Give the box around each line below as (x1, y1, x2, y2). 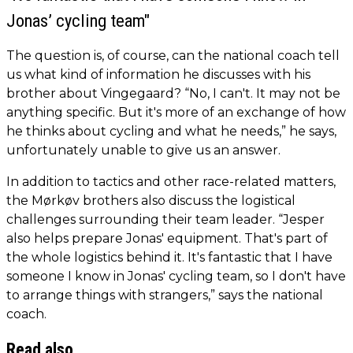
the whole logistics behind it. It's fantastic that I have (6, 249, 333, 265)
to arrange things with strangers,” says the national (6, 287, 323, 303)
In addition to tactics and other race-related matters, (6, 173, 336, 189)
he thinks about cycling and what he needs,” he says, (6, 123, 336, 139)
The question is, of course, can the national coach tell (6, 47, 340, 63)
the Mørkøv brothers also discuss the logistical (6, 192, 295, 208)
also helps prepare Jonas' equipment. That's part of (6, 230, 328, 246)
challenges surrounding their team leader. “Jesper (6, 211, 325, 227)
